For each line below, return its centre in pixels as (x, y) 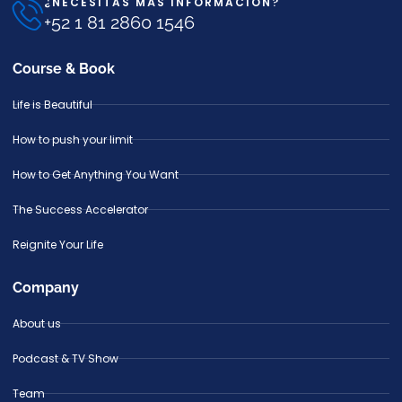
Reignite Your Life (58, 244)
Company (46, 287)
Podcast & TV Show (66, 358)
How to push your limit (73, 139)
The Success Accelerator (80, 209)
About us (37, 323)
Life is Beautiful (52, 104)
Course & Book (64, 68)
